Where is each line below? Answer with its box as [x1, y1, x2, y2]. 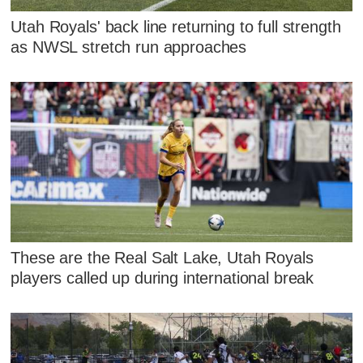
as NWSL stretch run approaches [11, 38, 247, 57]
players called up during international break [11, 269, 314, 288]
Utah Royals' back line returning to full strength [11, 18, 341, 36]
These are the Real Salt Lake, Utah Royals [11, 249, 314, 267]
